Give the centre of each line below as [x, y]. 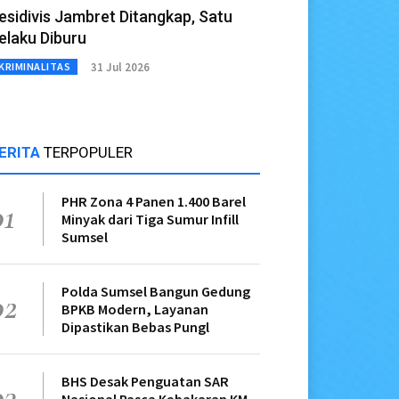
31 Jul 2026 [120, 67]
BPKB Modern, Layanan [135, 309]
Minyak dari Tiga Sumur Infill [150, 220]
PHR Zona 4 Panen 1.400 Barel [154, 202]
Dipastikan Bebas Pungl [135, 327]
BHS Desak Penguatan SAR [145, 382]
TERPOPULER [88, 153]
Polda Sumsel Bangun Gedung [156, 292]
